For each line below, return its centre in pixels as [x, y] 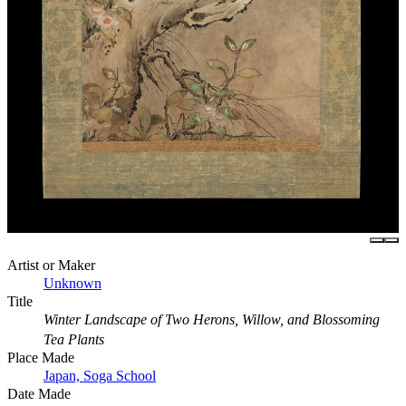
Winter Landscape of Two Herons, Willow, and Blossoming [212, 319]
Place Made [41, 357]
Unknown [72, 283]
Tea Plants [74, 339]
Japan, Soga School [100, 375]
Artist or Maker [51, 265]
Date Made [39, 393]
